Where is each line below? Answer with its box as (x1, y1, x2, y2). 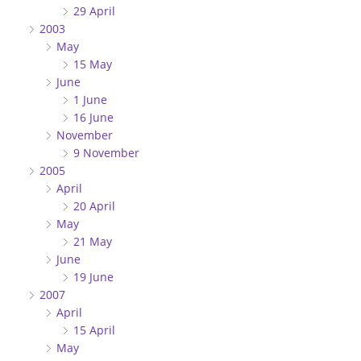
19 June (80, 268, 114, 284)
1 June (80, 91, 107, 107)
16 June (80, 109, 114, 125)
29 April (80, 2, 115, 19)
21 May (80, 233, 112, 249)
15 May (80, 56, 112, 72)
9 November (80, 144, 139, 160)
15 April (80, 322, 115, 338)
